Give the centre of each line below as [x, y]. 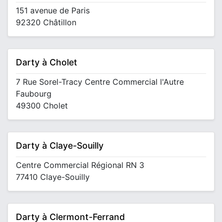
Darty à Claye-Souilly [60, 145]
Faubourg [34, 94]
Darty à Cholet [47, 62]
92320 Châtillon [46, 22]
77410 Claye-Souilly [53, 177]
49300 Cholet [42, 106]
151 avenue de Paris [53, 10]
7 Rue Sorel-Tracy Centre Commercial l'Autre [100, 82]
